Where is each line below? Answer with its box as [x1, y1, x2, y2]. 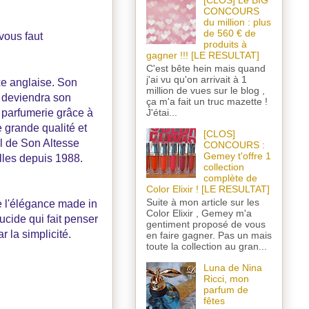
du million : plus [203, 17, 271, 28]
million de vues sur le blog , [146, 84, 265, 96]
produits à [203, 39, 247, 50]
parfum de [203, 283, 248, 295]
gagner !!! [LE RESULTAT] [146, 50, 259, 61]
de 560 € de [203, 28, 256, 39]
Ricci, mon [203, 272, 249, 284]
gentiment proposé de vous [146, 218, 266, 230]
